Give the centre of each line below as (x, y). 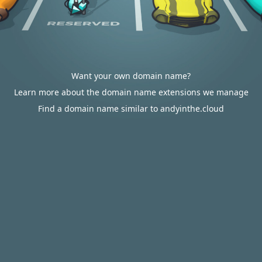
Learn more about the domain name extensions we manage (131, 92)
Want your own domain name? (131, 76)
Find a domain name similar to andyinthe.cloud (131, 108)
